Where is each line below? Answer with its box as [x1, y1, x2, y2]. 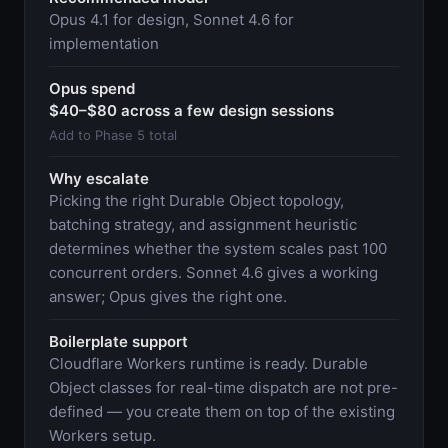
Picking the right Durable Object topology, [49, 190, 344, 210]
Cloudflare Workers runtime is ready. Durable [49, 353, 368, 373]
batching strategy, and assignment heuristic [49, 214, 357, 234]
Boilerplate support [49, 331, 188, 351]
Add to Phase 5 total [49, 126, 177, 143]
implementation [49, 33, 159, 53]
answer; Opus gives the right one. [49, 286, 287, 306]
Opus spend [49, 78, 135, 98]
